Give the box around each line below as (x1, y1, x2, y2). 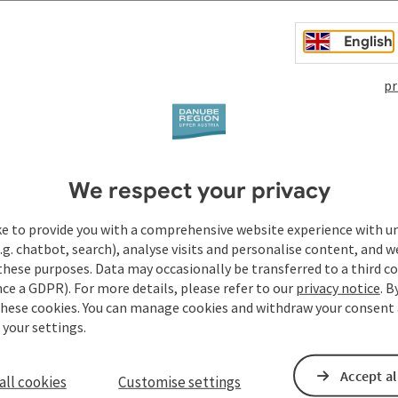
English (344, 32, 394, 51)
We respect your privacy (68, 176, 330, 204)
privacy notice (295, 278, 380, 297)
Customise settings (118, 372, 242, 392)
